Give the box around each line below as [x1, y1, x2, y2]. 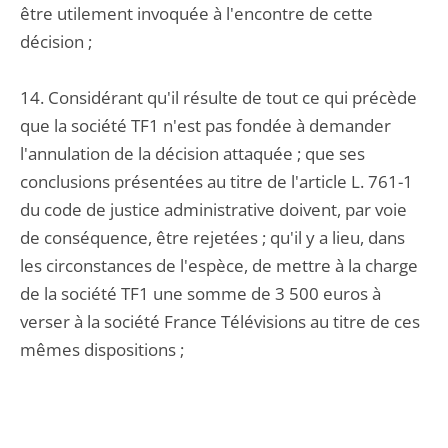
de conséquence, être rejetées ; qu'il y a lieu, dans [20, 226, 405, 249]
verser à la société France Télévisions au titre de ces [20, 310, 420, 333]
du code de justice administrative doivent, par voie [20, 198, 407, 221]
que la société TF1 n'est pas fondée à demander [20, 114, 391, 137]
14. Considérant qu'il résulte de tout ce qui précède [20, 86, 417, 109]
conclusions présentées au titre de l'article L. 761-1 [20, 170, 413, 193]
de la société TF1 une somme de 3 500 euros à [20, 282, 381, 305]
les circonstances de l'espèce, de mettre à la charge [20, 254, 418, 277]
